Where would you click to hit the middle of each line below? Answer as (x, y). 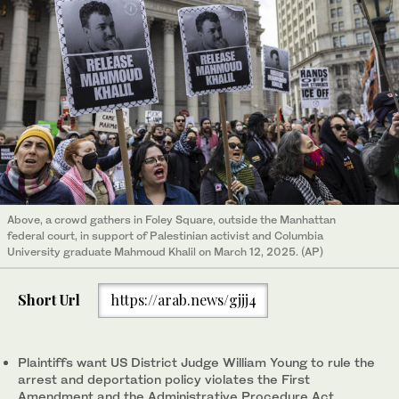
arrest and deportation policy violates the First (164, 379)
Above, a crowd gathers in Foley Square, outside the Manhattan (171, 219)
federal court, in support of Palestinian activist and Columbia (165, 235)
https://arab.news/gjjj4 (183, 300)
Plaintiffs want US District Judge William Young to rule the (196, 362)
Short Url (49, 300)
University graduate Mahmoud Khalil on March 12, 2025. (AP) (165, 251)
